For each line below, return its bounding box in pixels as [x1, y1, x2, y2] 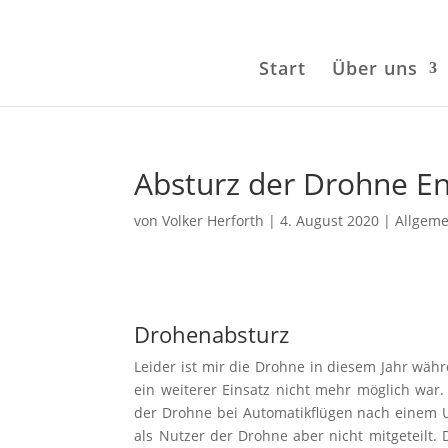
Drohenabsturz [134, 319, 296, 350]
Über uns [331, 56, 418, 80]
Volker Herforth [162, 211, 265, 230]
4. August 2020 [280, 211, 380, 230]
